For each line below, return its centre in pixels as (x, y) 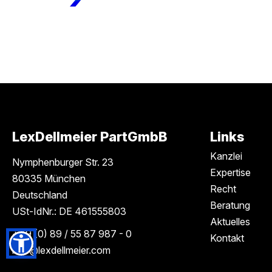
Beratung (230, 205)
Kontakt (227, 238)
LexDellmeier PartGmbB (90, 137)
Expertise (230, 172)
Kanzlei (226, 156)
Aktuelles (230, 222)
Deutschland (40, 195)
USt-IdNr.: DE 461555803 (69, 211)
